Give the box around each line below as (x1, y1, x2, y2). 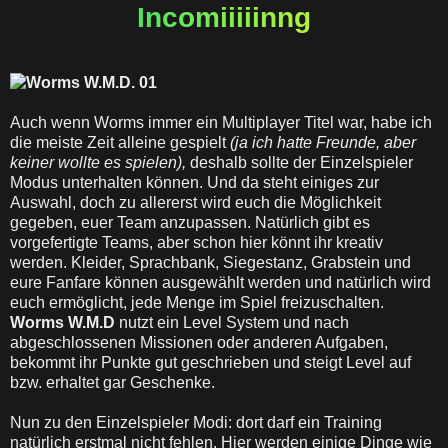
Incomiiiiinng (137, 2, 311, 33)
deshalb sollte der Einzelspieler (186, 154, 413, 171)
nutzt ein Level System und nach (115, 314, 349, 331)
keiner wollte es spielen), (10, 154, 186, 171)
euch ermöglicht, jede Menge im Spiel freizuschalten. (10, 294, 384, 311)
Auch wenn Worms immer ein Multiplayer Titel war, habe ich (10, 114, 432, 131)
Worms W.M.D (10, 314, 115, 331)
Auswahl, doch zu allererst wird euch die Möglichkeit (10, 194, 381, 211)
